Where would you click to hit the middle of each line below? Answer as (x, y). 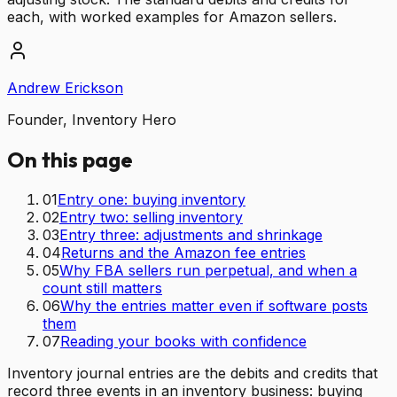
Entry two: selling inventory (151, 217)
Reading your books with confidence (183, 341)
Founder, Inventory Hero (92, 119)
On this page (70, 159)
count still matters (102, 288)
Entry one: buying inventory (152, 199)
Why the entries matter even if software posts (214, 305)
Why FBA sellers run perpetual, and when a (208, 270)
